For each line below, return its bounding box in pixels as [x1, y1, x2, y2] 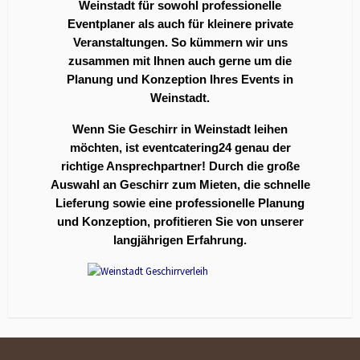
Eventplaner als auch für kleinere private [67, 17, 293, 31]
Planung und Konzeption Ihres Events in [67, 72, 293, 86]
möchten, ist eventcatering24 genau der [69, 141, 291, 154]
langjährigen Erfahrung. [113, 233, 247, 247]
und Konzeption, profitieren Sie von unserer [56, 215, 304, 228]
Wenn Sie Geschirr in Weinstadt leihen [72, 122, 288, 136]
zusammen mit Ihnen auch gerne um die [68, 54, 292, 67]
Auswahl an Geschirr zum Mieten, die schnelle [50, 178, 310, 191]
